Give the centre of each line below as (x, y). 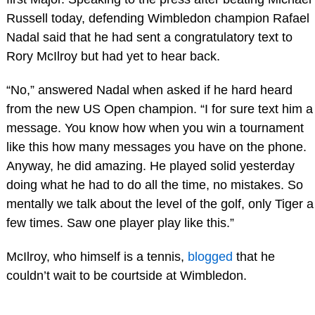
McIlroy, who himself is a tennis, (97, 256)
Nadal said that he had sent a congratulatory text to (149, 37)
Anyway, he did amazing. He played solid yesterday (150, 166)
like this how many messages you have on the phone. (156, 147)
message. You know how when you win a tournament (155, 128)
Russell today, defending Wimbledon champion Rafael (157, 18)
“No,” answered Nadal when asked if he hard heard (149, 90)
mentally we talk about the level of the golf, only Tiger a (160, 204)
